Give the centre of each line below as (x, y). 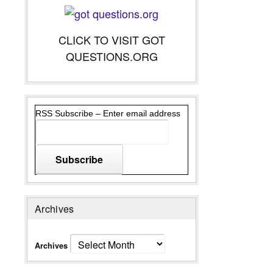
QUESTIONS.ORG (112, 56)
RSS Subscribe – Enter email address (108, 113)
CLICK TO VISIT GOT (112, 39)
